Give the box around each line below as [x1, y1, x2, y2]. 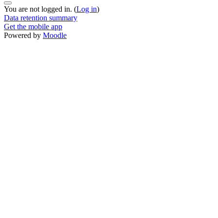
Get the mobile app [4, 22, 62, 31]
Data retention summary [4, 13, 77, 22]
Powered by [4, 31, 43, 39]
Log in [76, 4, 97, 13]
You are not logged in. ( [4, 4, 76, 13]
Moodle [43, 31, 67, 39]
